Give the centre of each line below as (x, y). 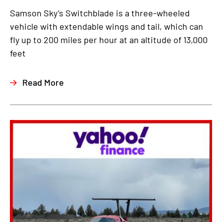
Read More (43, 82)
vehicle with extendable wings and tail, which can (107, 26)
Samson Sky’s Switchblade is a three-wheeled (100, 13)
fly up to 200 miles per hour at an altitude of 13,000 (109, 39)
